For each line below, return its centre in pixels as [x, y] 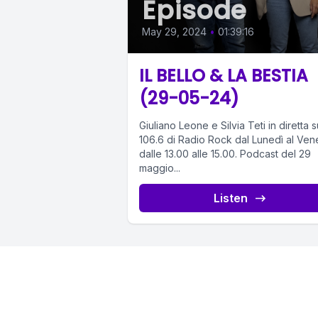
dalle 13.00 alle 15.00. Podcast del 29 [225, 154]
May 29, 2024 [174, 32]
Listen [230, 198]
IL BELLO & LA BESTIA [224, 76]
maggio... [160, 168]
